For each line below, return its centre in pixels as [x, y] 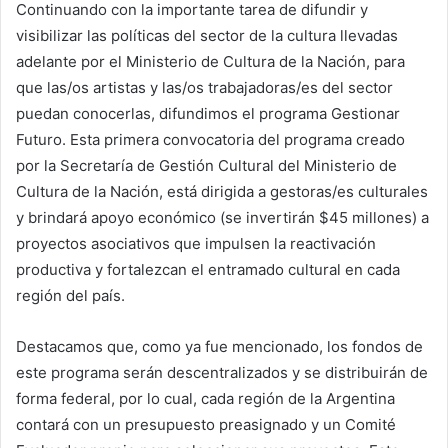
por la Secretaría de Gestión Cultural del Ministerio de [206, 166]
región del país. [70, 296]
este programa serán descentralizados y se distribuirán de [222, 373]
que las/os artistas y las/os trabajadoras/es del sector [204, 88]
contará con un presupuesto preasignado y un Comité [206, 425]
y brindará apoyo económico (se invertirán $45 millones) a [222, 218]
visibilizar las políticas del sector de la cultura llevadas [207, 36]
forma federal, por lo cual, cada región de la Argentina [205, 399]
